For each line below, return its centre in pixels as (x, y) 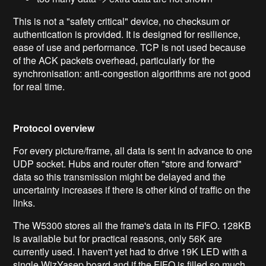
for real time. (39, 86)
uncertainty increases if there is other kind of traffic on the (132, 189)
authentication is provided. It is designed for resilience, (127, 34)
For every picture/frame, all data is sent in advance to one (133, 150)
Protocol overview (54, 128)
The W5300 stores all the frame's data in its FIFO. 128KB (132, 225)
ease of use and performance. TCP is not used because (130, 47)
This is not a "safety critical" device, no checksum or (122, 21)
